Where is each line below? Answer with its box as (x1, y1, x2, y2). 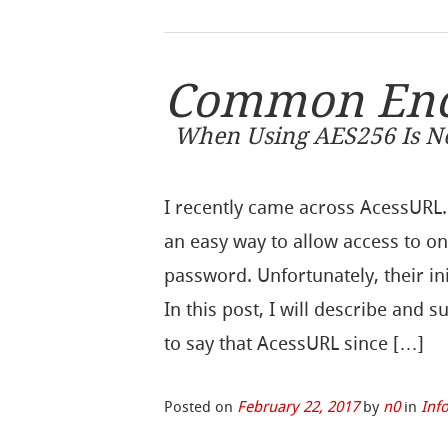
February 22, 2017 (237, 397, 360, 416)
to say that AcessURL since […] (164, 331, 425, 355)
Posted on (164, 397, 238, 416)
